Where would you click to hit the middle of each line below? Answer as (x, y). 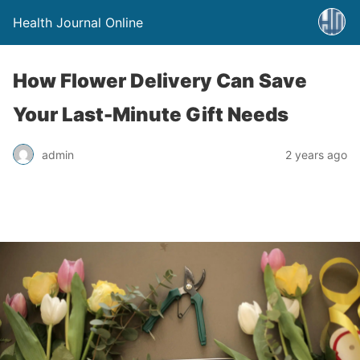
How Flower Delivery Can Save (160, 81)
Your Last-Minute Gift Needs (151, 115)
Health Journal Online (78, 22)
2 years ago (316, 154)
